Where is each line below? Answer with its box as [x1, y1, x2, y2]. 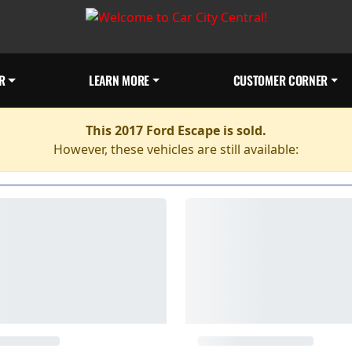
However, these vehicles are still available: [53, 141, 299, 158]
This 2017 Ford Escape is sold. [86, 122, 266, 139]
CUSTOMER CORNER [233, 71, 328, 90]
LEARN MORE [89, 71, 149, 90]
